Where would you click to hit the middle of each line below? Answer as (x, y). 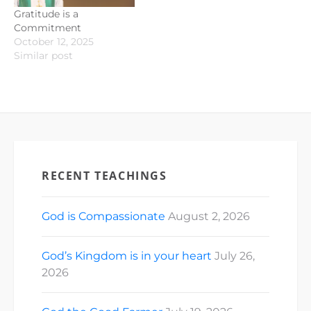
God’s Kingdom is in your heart (127, 255)
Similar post (43, 55)
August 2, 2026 (209, 216)
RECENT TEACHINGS (104, 175)
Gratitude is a (46, 14)
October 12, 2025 (54, 41)
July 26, (235, 255)
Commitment (48, 27)
